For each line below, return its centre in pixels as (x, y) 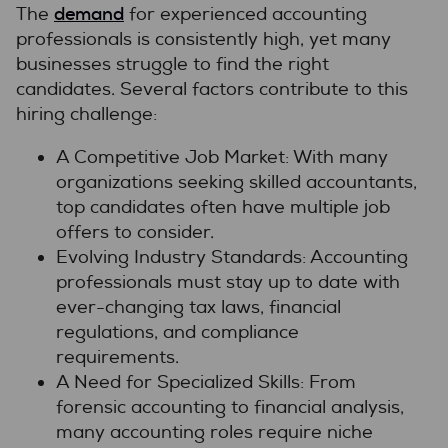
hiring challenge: (86, 114)
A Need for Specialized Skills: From (206, 382)
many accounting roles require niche (214, 432)
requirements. (117, 357)
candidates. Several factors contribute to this (212, 89)
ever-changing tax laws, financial (198, 307)
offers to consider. (135, 232)
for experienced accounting (245, 14)
